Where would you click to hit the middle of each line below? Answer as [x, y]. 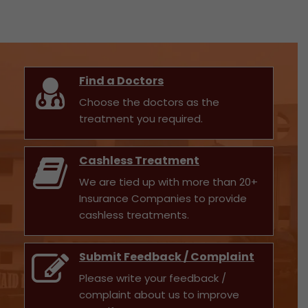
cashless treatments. [134, 215]
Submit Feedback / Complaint [167, 257]
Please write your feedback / [153, 278]
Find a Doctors [121, 81]
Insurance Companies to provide [163, 199]
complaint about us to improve [159, 295]
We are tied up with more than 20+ [168, 182]
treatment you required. [141, 119]
